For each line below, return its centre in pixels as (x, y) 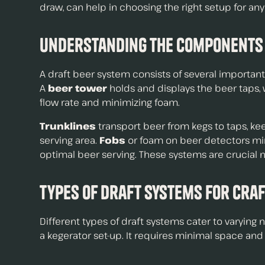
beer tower (78, 88)
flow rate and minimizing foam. (110, 102)
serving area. (70, 140)
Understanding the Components (152, 45)
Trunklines (68, 126)
